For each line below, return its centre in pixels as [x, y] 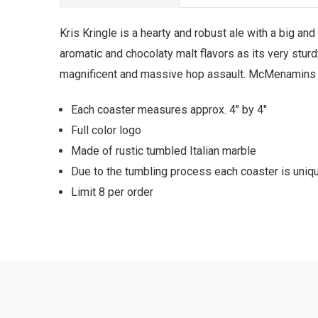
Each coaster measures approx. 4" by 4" [171, 110]
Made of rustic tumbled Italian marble [165, 151]
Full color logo [108, 131]
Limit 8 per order [113, 192]
